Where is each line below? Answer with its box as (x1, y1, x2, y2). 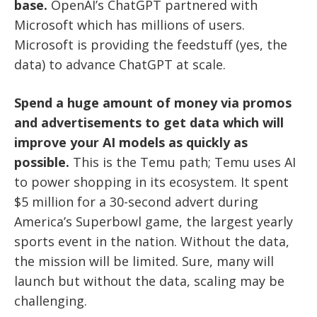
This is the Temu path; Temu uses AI (69, 153, 296, 171)
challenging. (14, 292, 87, 309)
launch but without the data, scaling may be (14, 272, 284, 289)
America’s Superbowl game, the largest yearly (14, 212, 293, 230)
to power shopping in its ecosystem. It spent (14, 173, 289, 190)
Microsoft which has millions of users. (14, 16, 245, 33)
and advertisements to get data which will (14, 113, 284, 131)
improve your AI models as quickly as (14, 133, 248, 151)
